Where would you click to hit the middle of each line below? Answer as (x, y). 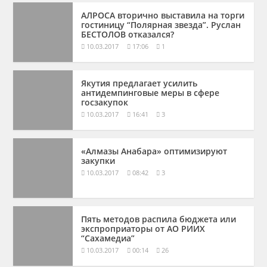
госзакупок (105, 103)
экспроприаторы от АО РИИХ (143, 229)
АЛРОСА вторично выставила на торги (163, 15)
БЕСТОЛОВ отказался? (128, 35)
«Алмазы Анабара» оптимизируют (154, 151)
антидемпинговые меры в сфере (150, 93)
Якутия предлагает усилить (139, 83)
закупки (98, 161)
